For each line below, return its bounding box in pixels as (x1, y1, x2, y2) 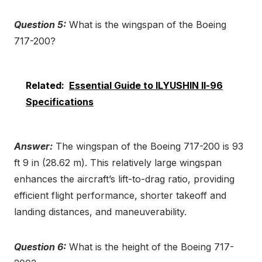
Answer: (14, 140, 53, 153)
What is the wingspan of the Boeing (66, 19, 226, 31)
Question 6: (14, 241, 66, 253)
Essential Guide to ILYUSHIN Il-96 (69, 80, 223, 92)
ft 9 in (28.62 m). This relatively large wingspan (14, 157, 222, 169)
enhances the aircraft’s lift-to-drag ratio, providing (14, 173, 235, 185)
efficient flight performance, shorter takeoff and (14, 189, 226, 202)
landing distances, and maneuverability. (14, 206, 187, 218)
